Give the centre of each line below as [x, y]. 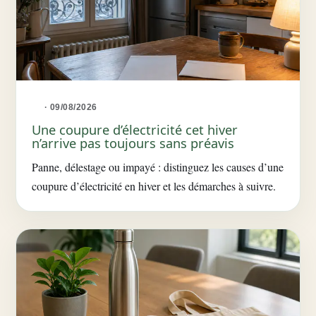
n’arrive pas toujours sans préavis [133, 143]
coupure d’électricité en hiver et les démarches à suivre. [154, 186]
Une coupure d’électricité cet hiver [135, 130]
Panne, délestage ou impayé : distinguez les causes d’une [158, 167]
